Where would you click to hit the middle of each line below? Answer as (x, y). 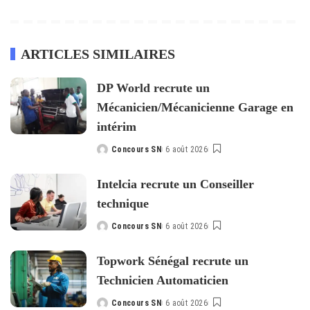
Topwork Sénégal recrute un (173, 261)
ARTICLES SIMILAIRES (98, 54)
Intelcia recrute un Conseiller (175, 184)
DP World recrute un (153, 88)
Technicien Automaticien (163, 280)
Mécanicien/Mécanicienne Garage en (195, 107)
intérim (117, 126)
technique (123, 203)
